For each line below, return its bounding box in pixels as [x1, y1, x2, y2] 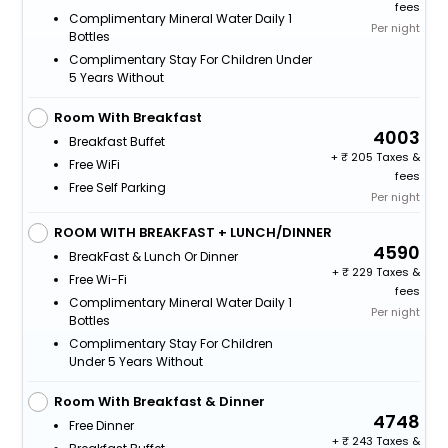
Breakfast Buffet [68, 132, 165, 150]
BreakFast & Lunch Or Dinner [68, 247, 238, 265]
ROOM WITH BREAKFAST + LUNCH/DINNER [53, 222, 332, 242]
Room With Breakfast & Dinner [53, 391, 265, 411]
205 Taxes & [348, 148, 421, 165]
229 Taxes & [349, 263, 421, 280]
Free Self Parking [68, 178, 166, 196]
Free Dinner [68, 416, 134, 434]
